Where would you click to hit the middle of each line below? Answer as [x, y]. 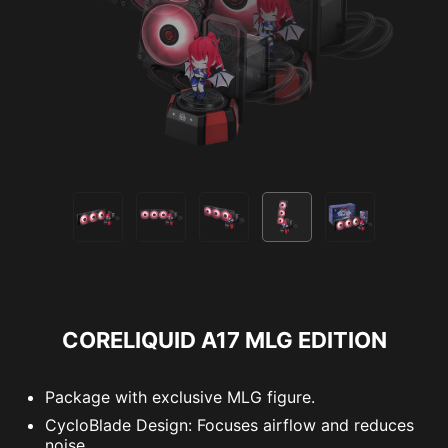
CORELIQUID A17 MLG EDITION [224, 339]
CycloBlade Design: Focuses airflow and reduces [229, 424]
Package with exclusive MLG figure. [180, 396]
